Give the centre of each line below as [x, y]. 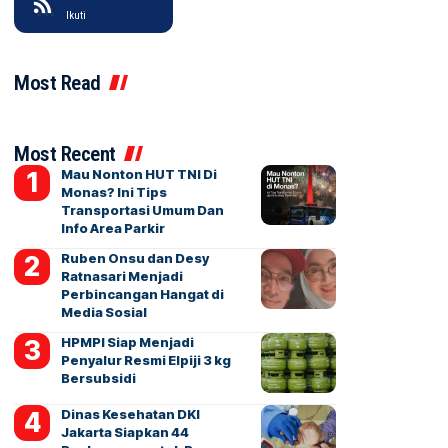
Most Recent [65, 154]
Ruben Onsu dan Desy [134, 258]
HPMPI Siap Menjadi [127, 342]
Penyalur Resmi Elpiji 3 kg [145, 360]
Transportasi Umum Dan [142, 210]
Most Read [57, 83]
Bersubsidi [98, 378]
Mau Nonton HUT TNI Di [138, 174]
